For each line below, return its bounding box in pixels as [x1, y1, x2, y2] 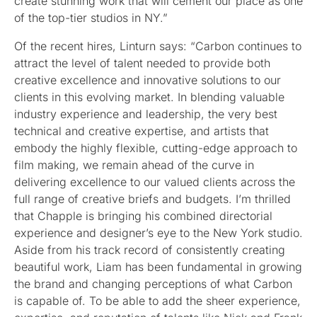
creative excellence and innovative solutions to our [14, 73, 281, 88]
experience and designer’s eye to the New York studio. [14, 226, 303, 241]
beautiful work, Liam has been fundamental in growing [14, 260, 302, 275]
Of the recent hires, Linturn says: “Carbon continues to [14, 39, 301, 54]
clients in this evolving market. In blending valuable [14, 90, 284, 105]
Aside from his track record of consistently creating [14, 243, 285, 258]
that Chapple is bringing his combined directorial [14, 209, 272, 224]
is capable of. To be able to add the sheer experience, [14, 294, 301, 309]
